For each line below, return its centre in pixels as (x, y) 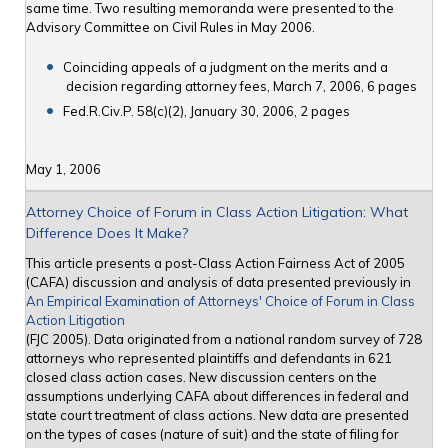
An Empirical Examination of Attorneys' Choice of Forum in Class (220, 301)
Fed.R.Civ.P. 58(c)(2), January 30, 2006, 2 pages (206, 111)
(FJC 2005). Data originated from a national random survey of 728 (224, 339)
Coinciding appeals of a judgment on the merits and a (225, 67)
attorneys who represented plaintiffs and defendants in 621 (209, 358)
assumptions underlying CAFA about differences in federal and (217, 396)
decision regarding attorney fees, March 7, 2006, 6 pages (241, 86)
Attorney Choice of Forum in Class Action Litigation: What (217, 212)
